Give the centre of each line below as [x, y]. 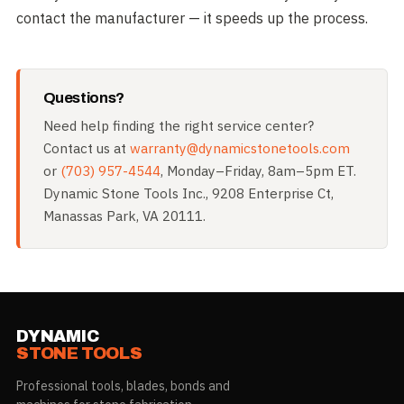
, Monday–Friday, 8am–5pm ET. [258, 171]
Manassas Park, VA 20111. [124, 216]
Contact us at [86, 148]
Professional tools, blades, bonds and [123, 386]
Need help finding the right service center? [178, 126]
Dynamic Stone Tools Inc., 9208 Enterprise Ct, [188, 193]
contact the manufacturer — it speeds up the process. [192, 18]
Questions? [84, 98]
